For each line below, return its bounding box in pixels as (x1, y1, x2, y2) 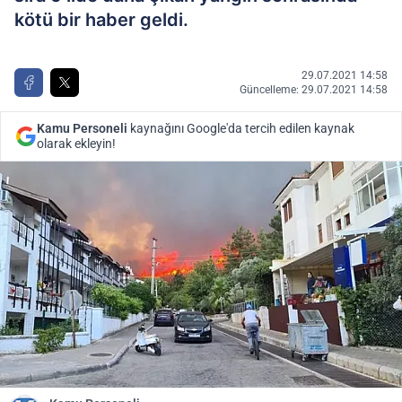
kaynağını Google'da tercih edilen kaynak (127, 121, 354, 135)
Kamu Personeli (37, 121, 127, 135)
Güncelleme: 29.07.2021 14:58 (240, 83, 388, 96)
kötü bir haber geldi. (14, 9, 188, 31)
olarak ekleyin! (37, 136, 116, 151)
